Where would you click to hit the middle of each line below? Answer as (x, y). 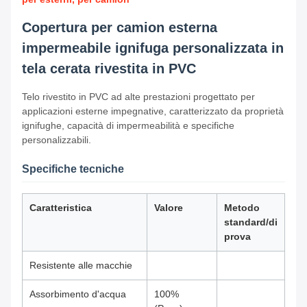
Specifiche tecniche (73, 169)
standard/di (251, 222)
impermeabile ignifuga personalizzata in (153, 48)
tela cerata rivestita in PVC (109, 69)
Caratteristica (61, 208)
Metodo (242, 208)
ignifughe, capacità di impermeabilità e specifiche (128, 126)
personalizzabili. (57, 140)
